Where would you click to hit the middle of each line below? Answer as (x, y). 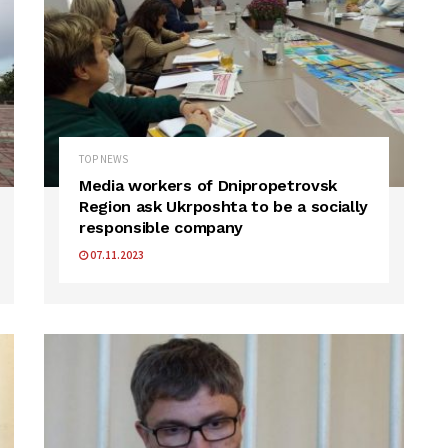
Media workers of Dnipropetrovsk (208, 186)
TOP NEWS (103, 159)
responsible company (161, 228)
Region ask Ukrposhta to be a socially (224, 207)
